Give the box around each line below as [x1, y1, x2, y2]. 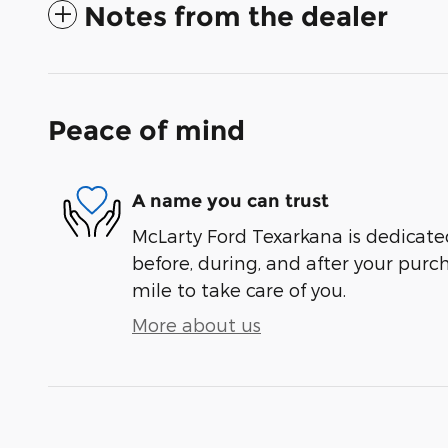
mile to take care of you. [132, 279, 346, 301]
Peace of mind [48, 114, 245, 148]
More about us [132, 314, 261, 336]
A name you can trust [132, 189, 329, 212]
